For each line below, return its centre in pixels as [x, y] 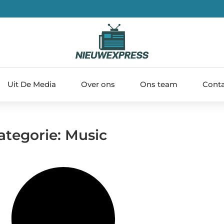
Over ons [98, 84]
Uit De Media [32, 84]
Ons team [159, 84]
